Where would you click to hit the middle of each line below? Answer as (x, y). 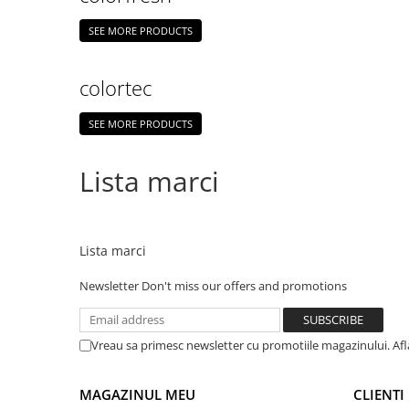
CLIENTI (379, 394)
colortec (115, 88)
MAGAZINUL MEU (137, 394)
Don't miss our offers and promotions (244, 286)
